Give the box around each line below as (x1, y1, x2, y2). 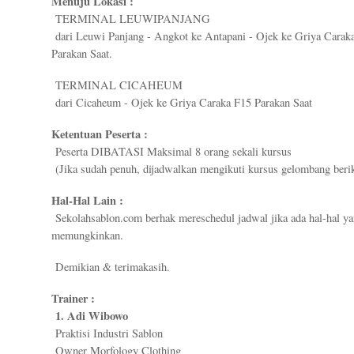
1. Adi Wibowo (51, 307, 128, 325)
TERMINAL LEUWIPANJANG (51, 11, 210, 27)
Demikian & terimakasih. (51, 259, 170, 275)
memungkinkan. (51, 228, 123, 243)
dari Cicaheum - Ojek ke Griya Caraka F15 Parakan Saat (51, 95, 312, 111)
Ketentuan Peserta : (51, 126, 148, 143)
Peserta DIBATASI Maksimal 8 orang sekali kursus (51, 144, 292, 160)
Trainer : (51, 290, 95, 307)
